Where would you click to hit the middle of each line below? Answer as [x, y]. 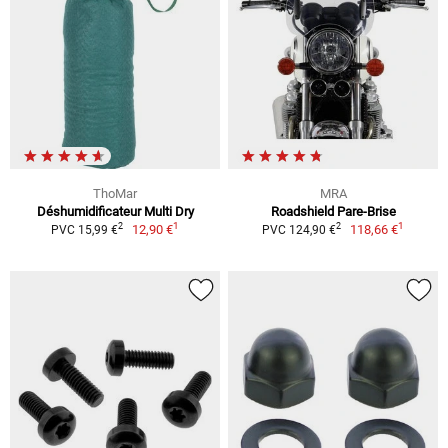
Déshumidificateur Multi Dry [115, 211]
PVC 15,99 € [84, 229]
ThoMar [115, 193]
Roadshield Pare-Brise [333, 211]
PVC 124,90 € [298, 229]
